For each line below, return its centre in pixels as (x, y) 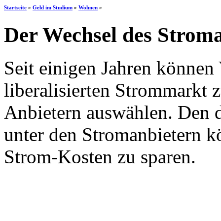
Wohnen (88, 7)
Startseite (15, 7)
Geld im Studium (53, 7)
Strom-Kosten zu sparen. (100, 156)
